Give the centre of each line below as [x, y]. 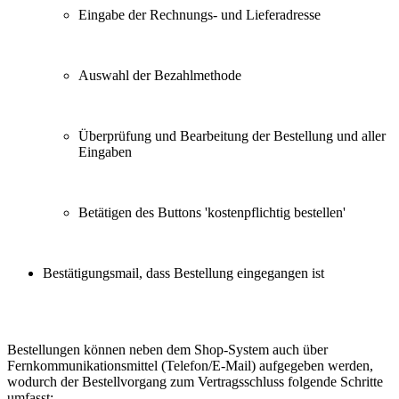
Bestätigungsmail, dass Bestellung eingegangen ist [183, 273]
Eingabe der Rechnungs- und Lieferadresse [199, 15]
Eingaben [105, 152]
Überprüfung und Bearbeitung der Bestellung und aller [232, 136]
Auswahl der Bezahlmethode [160, 76]
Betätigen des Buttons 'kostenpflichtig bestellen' [212, 213]
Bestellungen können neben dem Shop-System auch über [167, 350]
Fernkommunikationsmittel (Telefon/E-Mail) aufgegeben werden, [190, 366]
